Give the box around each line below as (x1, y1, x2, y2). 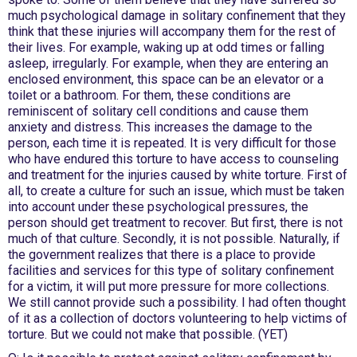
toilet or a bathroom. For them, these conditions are (8, 88, 291, 103)
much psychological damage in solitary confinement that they (8, 8, 346, 23)
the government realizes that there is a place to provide (8, 247, 316, 262)
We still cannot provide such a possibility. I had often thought (8, 295, 346, 310)
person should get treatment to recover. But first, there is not (8, 215, 343, 230)
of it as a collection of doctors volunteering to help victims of (8, 311, 347, 326)
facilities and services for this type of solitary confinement (8, 263, 334, 278)
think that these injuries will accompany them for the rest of (8, 24, 336, 39)
